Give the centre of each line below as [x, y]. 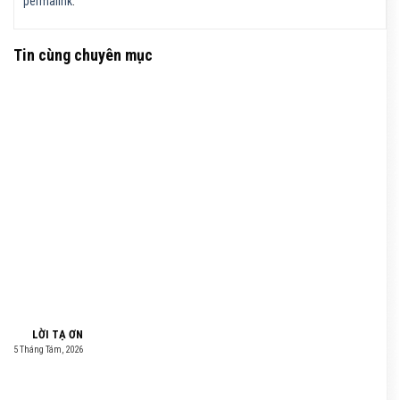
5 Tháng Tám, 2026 [48, 349]
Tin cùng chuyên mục [83, 54]
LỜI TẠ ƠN [48, 334]
